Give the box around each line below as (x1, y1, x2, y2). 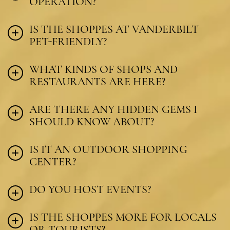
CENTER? (29, 155, 76, 168)
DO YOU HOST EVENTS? (29, 182, 151, 196)
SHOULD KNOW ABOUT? (29, 114, 154, 128)
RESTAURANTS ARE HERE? (29, 74, 165, 88)
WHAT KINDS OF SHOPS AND (29, 62, 178, 76)
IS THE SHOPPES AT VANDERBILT (29, 22, 199, 36)
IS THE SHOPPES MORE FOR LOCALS (29, 210, 217, 224)
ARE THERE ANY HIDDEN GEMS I (29, 102, 197, 116)
